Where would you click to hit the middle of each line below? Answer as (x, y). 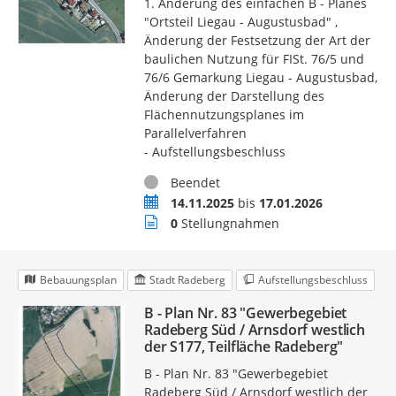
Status (161, 181)
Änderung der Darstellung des (234, 95)
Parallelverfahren (195, 133)
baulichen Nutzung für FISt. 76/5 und (254, 58)
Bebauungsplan (78, 279)
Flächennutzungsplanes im (224, 114)
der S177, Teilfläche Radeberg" (244, 346)
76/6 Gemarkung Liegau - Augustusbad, (260, 77)
